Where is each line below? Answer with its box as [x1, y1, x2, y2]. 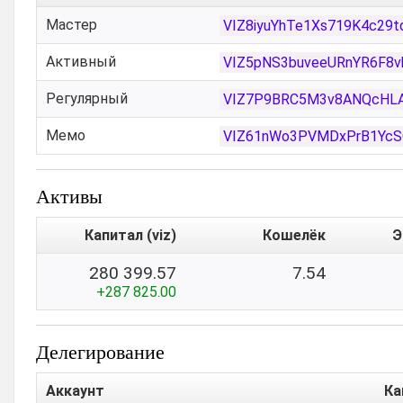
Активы [36, 183, 103, 209]
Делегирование [36, 338, 165, 364]
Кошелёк [263, 227, 326, 244]
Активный [46, 53, 116, 70]
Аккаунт [46, 382, 104, 399]
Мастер [46, 16, 97, 33]
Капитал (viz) [85, 227, 176, 244]
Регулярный [46, 90, 128, 107]
